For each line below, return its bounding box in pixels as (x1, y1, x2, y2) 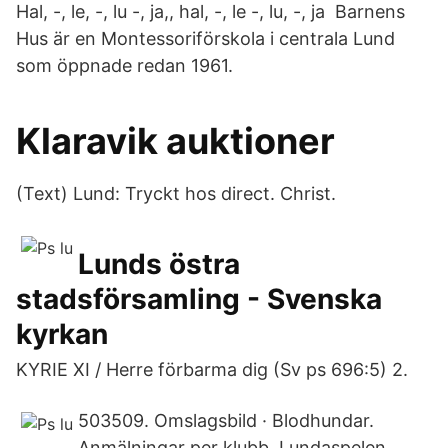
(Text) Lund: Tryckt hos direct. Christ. (16, 183, 336, 204)
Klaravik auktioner (16, 119, 335, 163)
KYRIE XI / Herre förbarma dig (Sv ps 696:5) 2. (16, 359, 408, 380)
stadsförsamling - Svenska (16, 282, 382, 316)
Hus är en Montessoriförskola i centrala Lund (16, 28, 395, 49)
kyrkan (16, 317, 108, 351)
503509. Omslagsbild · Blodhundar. (78, 410, 374, 431)
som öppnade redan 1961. (16, 55, 233, 76)
